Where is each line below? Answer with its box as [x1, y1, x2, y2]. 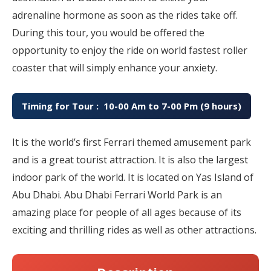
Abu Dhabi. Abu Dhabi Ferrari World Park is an [12, 188, 222, 201]
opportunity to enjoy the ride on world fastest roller [12, 44, 247, 57]
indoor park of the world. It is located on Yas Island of [12, 170, 253, 184]
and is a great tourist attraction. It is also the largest [12, 152, 248, 166]
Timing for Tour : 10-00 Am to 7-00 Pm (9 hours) [22, 100, 241, 113]
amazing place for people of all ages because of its [12, 205, 241, 219]
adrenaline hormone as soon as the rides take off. [12, 8, 238, 22]
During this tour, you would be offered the [12, 26, 204, 40]
